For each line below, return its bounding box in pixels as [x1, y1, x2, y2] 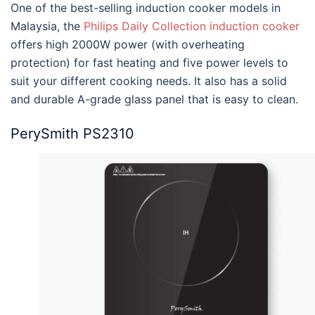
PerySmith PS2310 [11, 125, 134, 143]
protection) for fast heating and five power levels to [11, 56, 288, 70]
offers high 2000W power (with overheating [11, 37, 245, 52]
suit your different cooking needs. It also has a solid [11, 74, 287, 89]
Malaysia [11, 19, 57, 34]
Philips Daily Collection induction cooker [84, 19, 300, 34]
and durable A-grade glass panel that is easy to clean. [11, 92, 298, 107]
